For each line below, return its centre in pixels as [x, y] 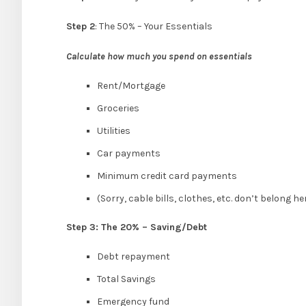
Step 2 [81, 27]
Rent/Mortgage [131, 86]
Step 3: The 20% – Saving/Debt [137, 227]
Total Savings [126, 279]
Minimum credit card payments [167, 176]
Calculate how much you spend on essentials [159, 57]
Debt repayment [134, 257]
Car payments [129, 154]
